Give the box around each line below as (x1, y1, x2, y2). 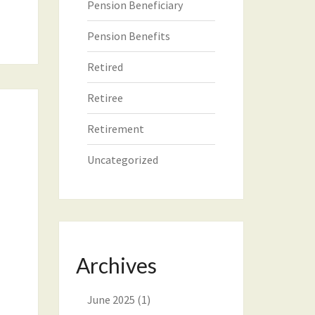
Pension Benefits (86, 29, 170, 43)
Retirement (86, 122, 144, 136)
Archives (75, 252, 157, 278)
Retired (86, 60, 123, 74)
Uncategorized (86, 153, 158, 167)
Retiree (86, 91, 123, 105)
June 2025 (86, 292, 135, 307)
